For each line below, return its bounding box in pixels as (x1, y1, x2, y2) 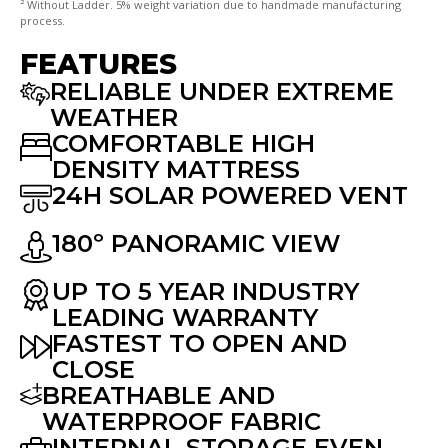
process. (20, 13, 65, 29)
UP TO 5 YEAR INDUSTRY (52, 277, 359, 307)
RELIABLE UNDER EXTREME (50, 77, 394, 107)
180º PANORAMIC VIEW (52, 229, 340, 259)
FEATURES (20, 47, 177, 82)
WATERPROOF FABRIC (42, 407, 321, 437)
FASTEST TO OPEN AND (52, 329, 347, 359)
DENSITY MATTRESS (52, 155, 300, 185)
